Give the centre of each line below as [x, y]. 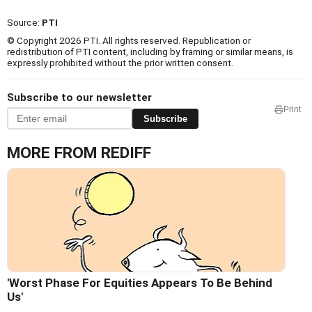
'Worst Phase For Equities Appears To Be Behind [140, 283]
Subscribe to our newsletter [79, 98]
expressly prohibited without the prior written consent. [120, 63]
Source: [24, 23]
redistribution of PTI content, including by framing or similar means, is [150, 52]
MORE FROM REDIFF [79, 153]
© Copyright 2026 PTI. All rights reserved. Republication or [129, 41]
